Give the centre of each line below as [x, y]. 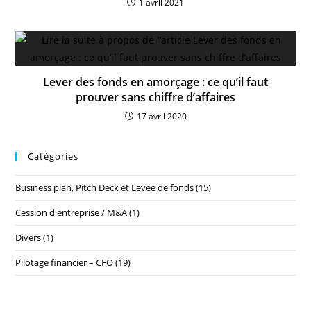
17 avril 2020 [161, 117]
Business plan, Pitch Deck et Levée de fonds [105, 188]
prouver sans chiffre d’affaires [155, 98]
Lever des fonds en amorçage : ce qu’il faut [155, 82]
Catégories [53, 157]
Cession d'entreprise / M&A [72, 213]
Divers [28, 238]
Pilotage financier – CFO [65, 263]
